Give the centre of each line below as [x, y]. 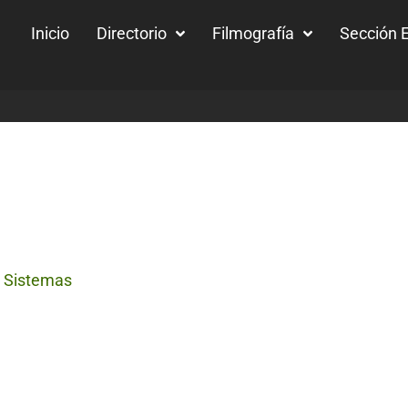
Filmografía [253, 33]
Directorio [132, 33]
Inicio [50, 33]
